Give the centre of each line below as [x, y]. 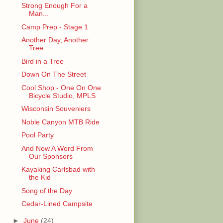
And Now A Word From [57, 148]
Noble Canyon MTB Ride [60, 122]
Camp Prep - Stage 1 [55, 27]
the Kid [40, 177]
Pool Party [37, 135]
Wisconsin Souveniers [56, 109]
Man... [39, 14]
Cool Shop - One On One [61, 87]
